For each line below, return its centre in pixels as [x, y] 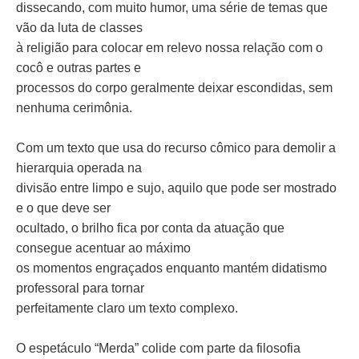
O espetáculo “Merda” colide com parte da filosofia [158, 348]
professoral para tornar [80, 288]
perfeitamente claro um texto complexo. [127, 308]
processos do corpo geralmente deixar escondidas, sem [174, 88]
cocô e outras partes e [79, 68]
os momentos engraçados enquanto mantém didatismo [171, 268]
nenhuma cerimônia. [74, 108]
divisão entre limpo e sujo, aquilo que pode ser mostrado [176, 188]
